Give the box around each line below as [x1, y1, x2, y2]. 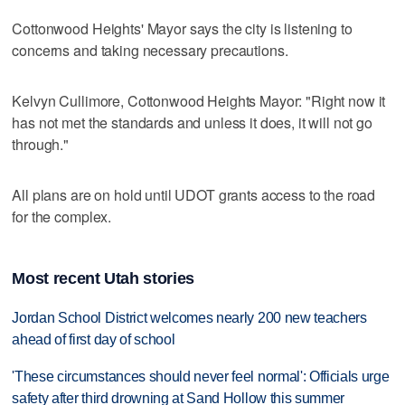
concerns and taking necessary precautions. [12, 40, 288, 61]
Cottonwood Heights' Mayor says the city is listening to [12, 18, 353, 40]
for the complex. [12, 206, 112, 228]
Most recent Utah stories [12, 269, 194, 288]
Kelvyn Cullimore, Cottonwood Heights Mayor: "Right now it [12, 90, 386, 112]
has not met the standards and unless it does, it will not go [12, 112, 372, 134]
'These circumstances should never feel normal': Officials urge [12, 369, 390, 384]
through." [12, 134, 70, 155]
